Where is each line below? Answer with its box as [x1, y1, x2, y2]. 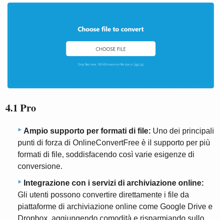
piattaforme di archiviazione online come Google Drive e [18, 202, 213, 211]
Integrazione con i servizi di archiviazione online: [24, 179, 204, 188]
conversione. [18, 162, 62, 171]
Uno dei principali [151, 127, 214, 136]
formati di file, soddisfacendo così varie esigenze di [18, 150, 194, 159]
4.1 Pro [5, 100, 36, 115]
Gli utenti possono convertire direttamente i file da [18, 191, 189, 199]
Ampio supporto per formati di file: [24, 127, 151, 136]
